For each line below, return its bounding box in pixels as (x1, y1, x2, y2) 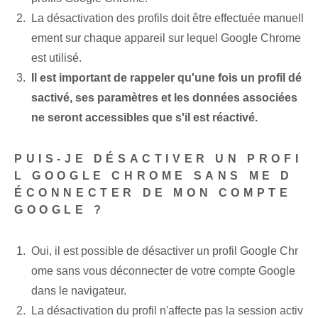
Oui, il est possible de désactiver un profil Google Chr (31, 245, 298, 258)
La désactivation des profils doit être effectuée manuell (31, 12, 304, 25)
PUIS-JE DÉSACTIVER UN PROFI (14, 153, 302, 165)
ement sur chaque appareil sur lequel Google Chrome (31, 32, 301, 45)
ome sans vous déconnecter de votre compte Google (31, 265, 295, 278)
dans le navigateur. (31, 285, 126, 297)
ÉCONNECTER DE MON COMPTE (14, 187, 292, 199)
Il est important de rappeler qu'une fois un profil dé (31, 72, 302, 84)
